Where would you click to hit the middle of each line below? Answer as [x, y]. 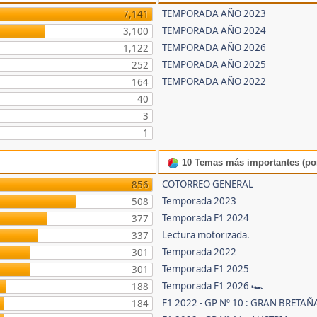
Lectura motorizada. [206, 235]
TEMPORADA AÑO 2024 [214, 31]
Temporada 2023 [200, 201]
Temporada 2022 [200, 252]
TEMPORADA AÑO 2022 [214, 82]
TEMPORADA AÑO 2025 [214, 65]
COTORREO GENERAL [208, 184]
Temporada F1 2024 [206, 218]
